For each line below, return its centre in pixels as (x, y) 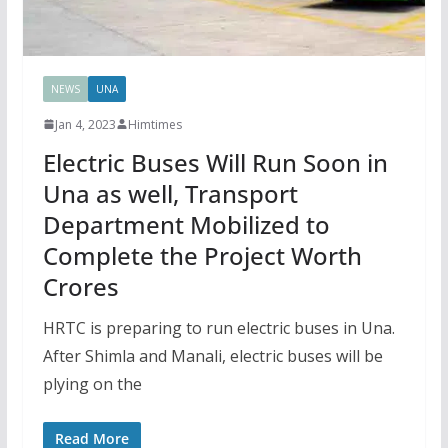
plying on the (92, 383)
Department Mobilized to (186, 224)
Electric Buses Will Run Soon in (215, 162)
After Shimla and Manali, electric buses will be (212, 355)
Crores (80, 286)
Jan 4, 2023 (85, 124)
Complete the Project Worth (202, 255)
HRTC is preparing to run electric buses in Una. (218, 327)
